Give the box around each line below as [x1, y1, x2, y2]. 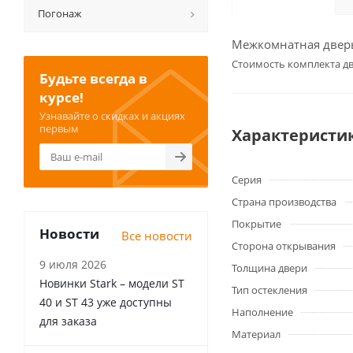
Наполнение [232, 305, 293, 319]
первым [39, 121, 79, 136]
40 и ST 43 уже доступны [39, 295, 172, 310]
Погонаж [38, 6, 82, 20]
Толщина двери [232, 261, 307, 275]
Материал [232, 327, 281, 341]
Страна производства [232, 195, 336, 209]
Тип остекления [232, 283, 307, 297]
